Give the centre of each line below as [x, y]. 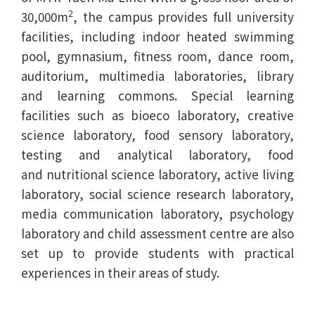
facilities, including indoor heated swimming [157, 36]
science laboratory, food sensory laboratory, [157, 134]
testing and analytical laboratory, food [157, 154]
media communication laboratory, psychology [157, 213]
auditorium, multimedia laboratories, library [157, 75]
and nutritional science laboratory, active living [157, 174]
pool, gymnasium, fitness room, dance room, [157, 56]
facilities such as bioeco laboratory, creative [157, 115]
